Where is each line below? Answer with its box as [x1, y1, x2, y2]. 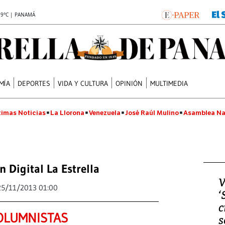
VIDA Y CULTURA [58, 78, 108, 88]
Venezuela [89, 108, 121, 117]
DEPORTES [18, 78, 51, 88]
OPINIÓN [116, 78, 143, 88]
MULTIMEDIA [150, 78, 188, 88]
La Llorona [50, 108, 84, 117]
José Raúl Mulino [125, 108, 179, 117]
